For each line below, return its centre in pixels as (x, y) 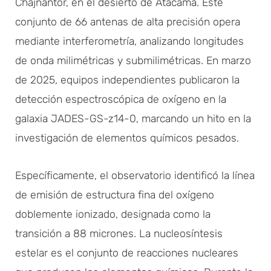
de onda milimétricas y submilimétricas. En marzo (133, 60)
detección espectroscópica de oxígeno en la (121, 99)
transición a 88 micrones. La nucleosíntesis (119, 233)
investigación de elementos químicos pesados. (127, 138)
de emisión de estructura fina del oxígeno (115, 194)
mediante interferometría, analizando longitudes (129, 41)
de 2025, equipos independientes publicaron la (127, 80)
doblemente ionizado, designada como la (113, 214)
